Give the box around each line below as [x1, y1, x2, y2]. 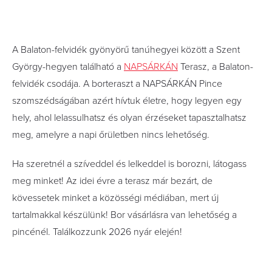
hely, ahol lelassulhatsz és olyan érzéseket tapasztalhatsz [12, 112, 246, 124]
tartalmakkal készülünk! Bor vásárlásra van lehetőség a [12, 209, 237, 221]
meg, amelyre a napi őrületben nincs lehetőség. [12, 129, 209, 141]
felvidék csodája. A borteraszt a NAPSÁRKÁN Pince [12, 78, 222, 90]
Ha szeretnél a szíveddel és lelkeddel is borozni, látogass [12, 158, 246, 170]
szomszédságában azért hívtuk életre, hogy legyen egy [12, 95, 242, 107]
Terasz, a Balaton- [178, 61, 253, 73]
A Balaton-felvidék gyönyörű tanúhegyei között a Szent [12, 44, 240, 56]
